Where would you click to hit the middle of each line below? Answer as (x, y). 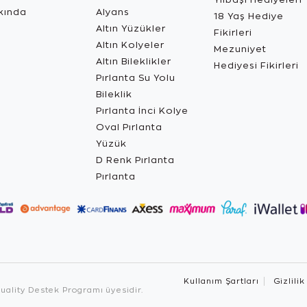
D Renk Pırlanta (135, 160)
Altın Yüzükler (131, 28)
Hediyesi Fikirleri (256, 65)
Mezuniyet (240, 49)
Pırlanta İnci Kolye (142, 110)
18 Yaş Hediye (249, 16)
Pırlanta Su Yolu (136, 77)
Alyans (113, 12)
